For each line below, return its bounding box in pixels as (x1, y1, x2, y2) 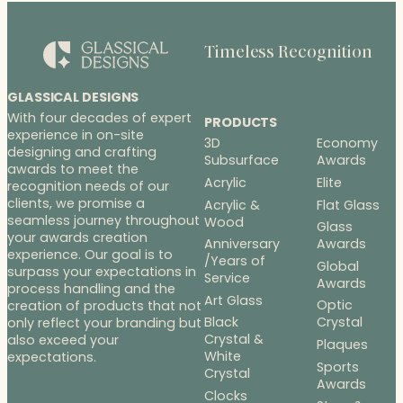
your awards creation (7, 228, 148, 246)
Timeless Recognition (204, 40, 372, 64)
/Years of (204, 252, 265, 271)
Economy (316, 134, 378, 153)
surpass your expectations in (7, 262, 196, 281)
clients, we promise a (7, 193, 145, 212)
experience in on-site (7, 125, 144, 144)
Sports (316, 357, 359, 376)
